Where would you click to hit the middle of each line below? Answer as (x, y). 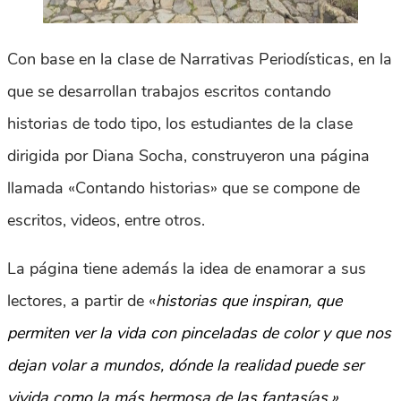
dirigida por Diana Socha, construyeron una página (188, 156)
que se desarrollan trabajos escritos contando (169, 92)
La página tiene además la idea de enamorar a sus (187, 269)
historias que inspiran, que (249, 301)
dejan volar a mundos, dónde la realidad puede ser (185, 366)
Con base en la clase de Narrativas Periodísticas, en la (200, 60)
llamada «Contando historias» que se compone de (183, 188)
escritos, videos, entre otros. (106, 221)
